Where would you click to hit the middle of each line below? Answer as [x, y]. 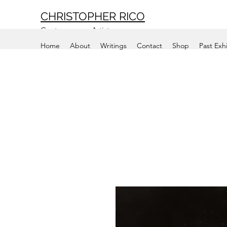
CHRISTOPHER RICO [93, 16]
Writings [113, 46]
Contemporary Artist [75, 30]
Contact [149, 46]
